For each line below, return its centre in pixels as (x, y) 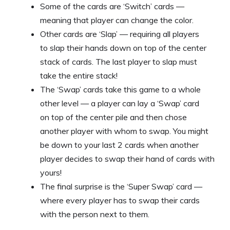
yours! (51, 172)
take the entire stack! (79, 75)
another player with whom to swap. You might (124, 131)
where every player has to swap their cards (120, 200)
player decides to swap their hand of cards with (127, 158)
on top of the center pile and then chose (113, 117)
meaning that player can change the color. (117, 20)
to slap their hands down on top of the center (123, 47)
